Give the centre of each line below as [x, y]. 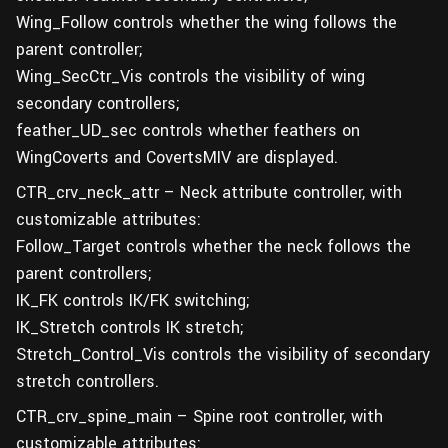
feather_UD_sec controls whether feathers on [188, 130]
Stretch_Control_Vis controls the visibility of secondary [223, 354]
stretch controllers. [87, 381]
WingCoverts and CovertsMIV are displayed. [177, 157]
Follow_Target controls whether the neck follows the [213, 246]
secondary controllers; [98, 103]
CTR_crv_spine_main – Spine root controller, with [199, 416]
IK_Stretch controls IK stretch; [130, 327]
